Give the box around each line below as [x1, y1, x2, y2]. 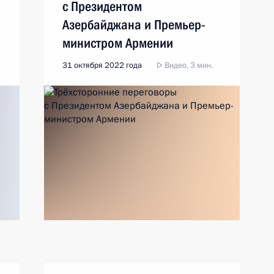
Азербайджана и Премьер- [62, 17, 206, 32]
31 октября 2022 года [62, 60, 142, 71]
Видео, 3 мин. [163, 60, 213, 71]
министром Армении [62, 35, 173, 51]
